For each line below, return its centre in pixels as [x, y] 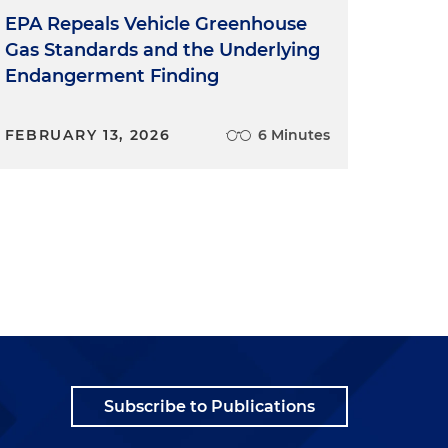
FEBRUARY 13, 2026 [87, 135]
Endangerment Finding [111, 76]
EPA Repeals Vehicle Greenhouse [155, 24]
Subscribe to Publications [209, 407]
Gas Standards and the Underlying [162, 50]
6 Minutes [293, 135]
